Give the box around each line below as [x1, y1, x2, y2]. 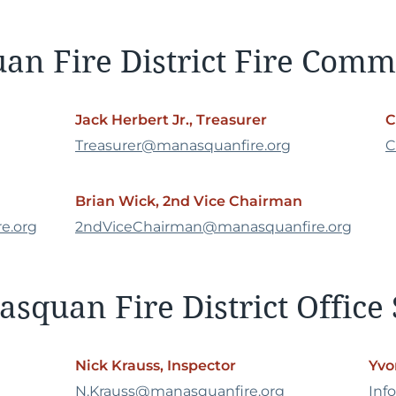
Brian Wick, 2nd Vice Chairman [75, 193, 306, 209]
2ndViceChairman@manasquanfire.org [75, 218, 352, 235]
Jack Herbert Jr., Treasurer [75, 111, 267, 128]
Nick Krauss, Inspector [75, 357, 236, 374]
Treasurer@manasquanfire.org [75, 137, 291, 154]
